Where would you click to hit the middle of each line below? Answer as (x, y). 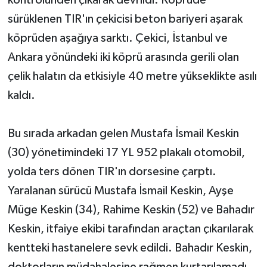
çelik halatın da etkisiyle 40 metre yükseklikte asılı (132, 76)
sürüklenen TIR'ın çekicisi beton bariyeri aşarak (125, 19)
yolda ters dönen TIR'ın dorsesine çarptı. (112, 171)
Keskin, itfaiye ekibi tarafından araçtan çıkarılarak (130, 229)
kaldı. (21, 95)
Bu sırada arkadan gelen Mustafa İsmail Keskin (123, 133)
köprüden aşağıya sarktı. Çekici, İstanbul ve (117, 38)
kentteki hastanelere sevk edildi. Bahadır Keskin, (130, 248)
